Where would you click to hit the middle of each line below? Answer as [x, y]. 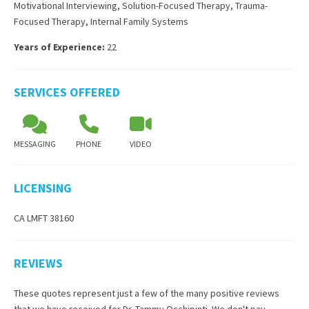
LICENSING [43, 188]
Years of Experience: [59, 47]
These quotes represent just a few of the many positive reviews [147, 293]
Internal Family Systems [139, 21]
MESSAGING [35, 144]
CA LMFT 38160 [44, 218]
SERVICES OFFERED [67, 92]
